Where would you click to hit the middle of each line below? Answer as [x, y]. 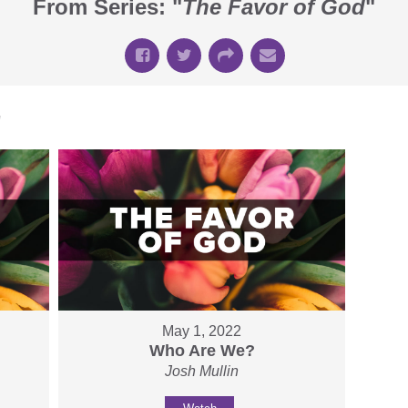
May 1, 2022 [202, 331]
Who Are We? [202, 351]
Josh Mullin [202, 372]
